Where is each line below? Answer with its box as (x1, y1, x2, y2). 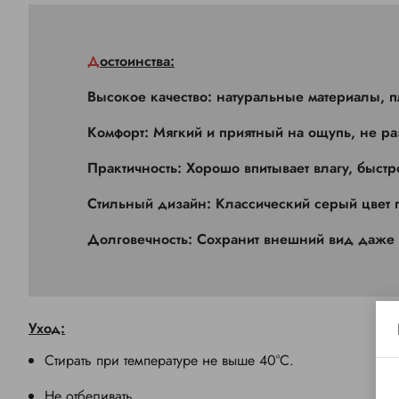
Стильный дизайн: (87, 193, 211, 215)
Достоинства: (100, 51, 175, 72)
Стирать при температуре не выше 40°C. (45, 350, 294, 371)
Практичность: (87, 158, 186, 179)
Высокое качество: (87, 86, 216, 108)
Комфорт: (87, 122, 149, 143)
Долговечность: (87, 229, 197, 250)
